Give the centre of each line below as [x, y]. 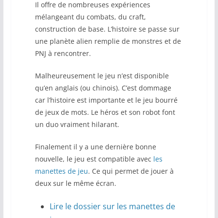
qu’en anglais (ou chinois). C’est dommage [103, 88]
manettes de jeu [61, 171]
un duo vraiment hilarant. [77, 125]
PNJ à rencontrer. [63, 54]
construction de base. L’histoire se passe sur [107, 29]
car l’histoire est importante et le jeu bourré [106, 100]
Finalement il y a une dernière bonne [95, 147]
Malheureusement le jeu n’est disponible [102, 76]
